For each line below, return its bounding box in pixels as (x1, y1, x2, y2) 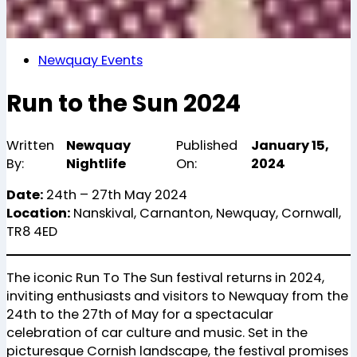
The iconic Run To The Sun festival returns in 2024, (6, 268, 324, 287)
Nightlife (65, 155, 126, 174)
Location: (6, 204, 70, 223)
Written (6, 136, 54, 155)
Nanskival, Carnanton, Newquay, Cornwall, (70, 204, 341, 223)
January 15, (250, 136, 329, 155)
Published (176, 136, 238, 155)
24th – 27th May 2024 (43, 186, 187, 205)
